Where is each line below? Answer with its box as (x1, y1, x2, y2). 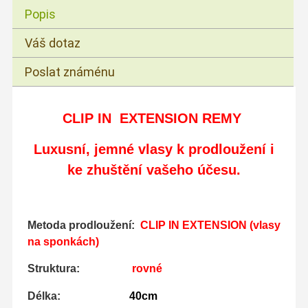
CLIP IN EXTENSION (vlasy (140, 219, 280, 231)
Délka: (27, 289, 129, 302)
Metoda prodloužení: (27, 219, 140, 231)
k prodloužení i (177, 142, 274, 157)
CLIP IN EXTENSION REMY (63, 110, 241, 126)
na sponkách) (27, 235, 99, 247)
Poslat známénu (25, 65, 115, 80)
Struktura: (27, 263, 132, 275)
